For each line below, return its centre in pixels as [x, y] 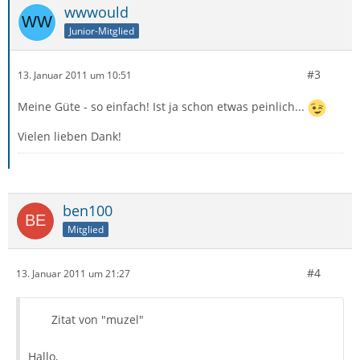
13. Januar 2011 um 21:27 [73, 273]
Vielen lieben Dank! [70, 136]
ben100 [88, 211]
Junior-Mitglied [102, 31]
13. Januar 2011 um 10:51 [75, 75]
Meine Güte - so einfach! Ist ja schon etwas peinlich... [163, 107]
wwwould [96, 12]
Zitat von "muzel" [98, 319]
